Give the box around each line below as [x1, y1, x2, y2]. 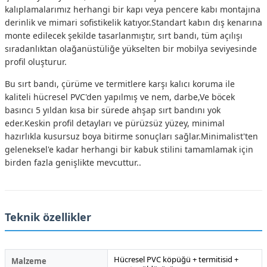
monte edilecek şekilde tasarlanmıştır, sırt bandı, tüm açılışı [5, 29, 243, 41]
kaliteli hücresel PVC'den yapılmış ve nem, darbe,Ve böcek [5, 91, 235, 103]
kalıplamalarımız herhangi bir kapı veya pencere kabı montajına [5, 3, 260, 15]
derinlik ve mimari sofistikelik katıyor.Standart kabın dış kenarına [5, 16, 262, 28]
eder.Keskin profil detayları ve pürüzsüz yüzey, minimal [5, 117, 225, 129]
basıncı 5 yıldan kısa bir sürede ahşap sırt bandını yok [5, 104, 221, 116]
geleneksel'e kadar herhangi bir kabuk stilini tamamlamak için [5, 143, 253, 155]
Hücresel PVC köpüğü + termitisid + [114, 253, 238, 265]
